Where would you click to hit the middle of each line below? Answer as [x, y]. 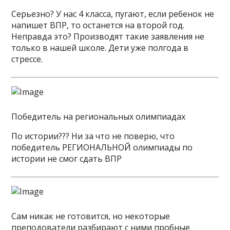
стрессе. [27, 59]
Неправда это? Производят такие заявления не [108, 36]
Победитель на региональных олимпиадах [99, 117]
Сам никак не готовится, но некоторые [91, 216]
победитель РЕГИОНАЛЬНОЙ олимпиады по [102, 147]
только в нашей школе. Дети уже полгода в [100, 48]
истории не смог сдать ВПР [67, 159]
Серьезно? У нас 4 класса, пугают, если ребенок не [113, 14]
